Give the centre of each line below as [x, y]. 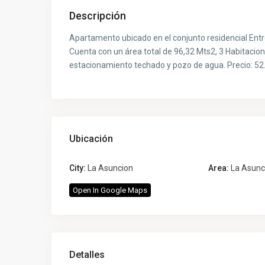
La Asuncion [110, 168]
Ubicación [91, 139]
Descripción [98, 16]
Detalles [87, 255]
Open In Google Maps [110, 190]
